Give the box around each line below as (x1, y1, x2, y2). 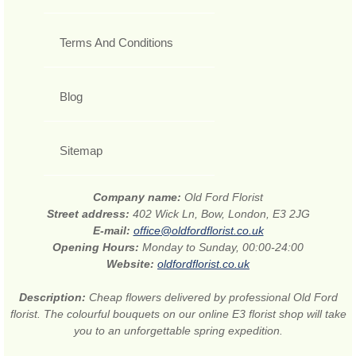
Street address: (46, 207, 133, 221)
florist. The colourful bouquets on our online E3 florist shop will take (10, 308, 346, 321)
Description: (18, 291, 89, 304)
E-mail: (92, 224, 133, 238)
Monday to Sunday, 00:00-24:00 (142, 241, 304, 254)
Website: (106, 257, 157, 271)
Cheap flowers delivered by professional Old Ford (88, 291, 338, 304)
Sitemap (60, 144, 103, 158)
